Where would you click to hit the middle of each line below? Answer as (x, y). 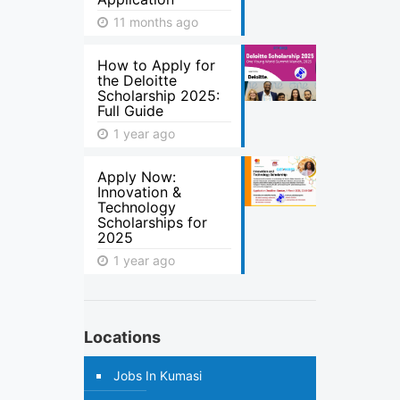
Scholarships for (152, 222)
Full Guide (130, 111)
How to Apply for (156, 65)
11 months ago (154, 22)
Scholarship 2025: (158, 96)
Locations (122, 337)
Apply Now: (137, 177)
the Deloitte (137, 80)
